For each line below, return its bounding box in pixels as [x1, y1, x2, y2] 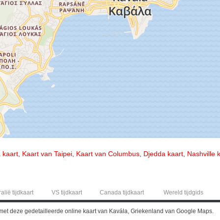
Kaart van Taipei [22, 149, 72, 158]
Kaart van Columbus [76, 149, 139, 158]
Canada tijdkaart [99, 189, 144, 196]
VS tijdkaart [51, 189, 82, 196]
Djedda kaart [143, 149, 183, 158]
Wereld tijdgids [163, 189, 203, 196]
